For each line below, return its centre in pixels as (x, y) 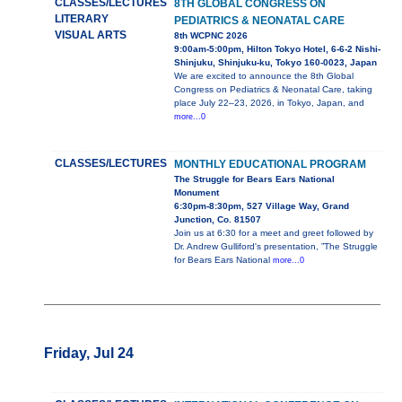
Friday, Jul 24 (88, 354)
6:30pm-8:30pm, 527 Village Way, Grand (261, 206)
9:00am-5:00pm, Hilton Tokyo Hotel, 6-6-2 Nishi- (277, 49)
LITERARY (81, 19)
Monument (196, 193)
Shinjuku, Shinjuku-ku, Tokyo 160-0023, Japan (275, 63)
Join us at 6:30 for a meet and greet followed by (273, 233)
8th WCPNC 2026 (210, 36)
